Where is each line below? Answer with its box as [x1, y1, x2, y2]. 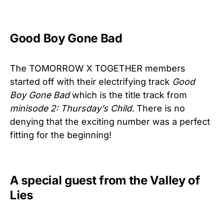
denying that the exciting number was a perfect [10, 116, 210, 127]
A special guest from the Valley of [10, 173, 200, 187]
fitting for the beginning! [10, 129, 111, 140]
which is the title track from [70, 89, 187, 100]
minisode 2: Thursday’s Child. [10, 103, 134, 113]
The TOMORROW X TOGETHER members [10, 63, 185, 74]
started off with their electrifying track [10, 76, 172, 87]
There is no [134, 103, 185, 113]
